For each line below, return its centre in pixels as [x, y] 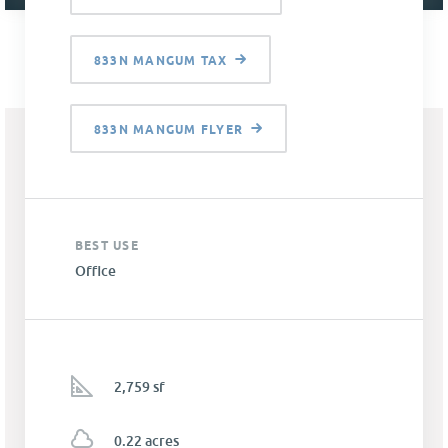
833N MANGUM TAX [161, 61]
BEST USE [107, 246]
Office [95, 271]
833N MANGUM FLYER [169, 130]
